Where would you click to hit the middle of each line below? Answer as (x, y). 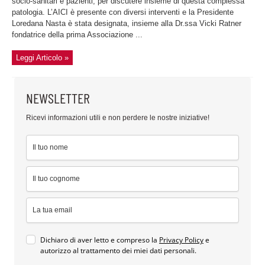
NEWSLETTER (58, 98)
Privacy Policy (181, 240)
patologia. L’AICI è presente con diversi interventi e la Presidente (123, 12)
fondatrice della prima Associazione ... (77, 35)
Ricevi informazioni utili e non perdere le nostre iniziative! (118, 118)
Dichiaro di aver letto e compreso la (100, 240)
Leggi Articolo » (42, 58)
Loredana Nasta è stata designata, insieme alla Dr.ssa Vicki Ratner (127, 24)
